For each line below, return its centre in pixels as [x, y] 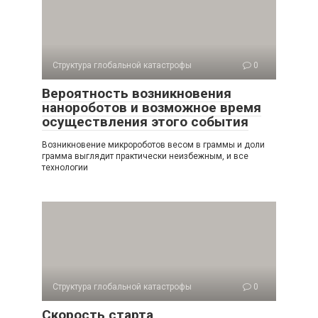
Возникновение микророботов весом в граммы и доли [153, 145]
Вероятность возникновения [137, 93]
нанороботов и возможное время [152, 108]
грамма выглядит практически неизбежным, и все [145, 156]
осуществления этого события [145, 122]
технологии [65, 168]
